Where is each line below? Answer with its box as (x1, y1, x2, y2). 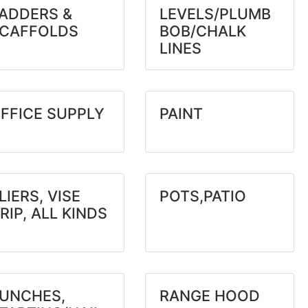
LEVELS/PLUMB (159, 5, 271, 23)
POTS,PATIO (159, 187, 246, 205)
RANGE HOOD (159, 287, 260, 305)
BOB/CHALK (159, 22, 246, 40)
